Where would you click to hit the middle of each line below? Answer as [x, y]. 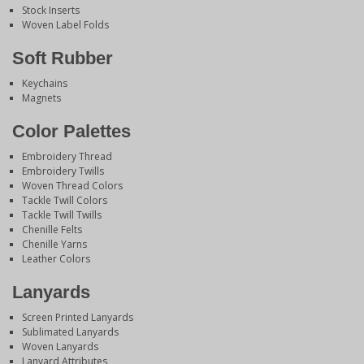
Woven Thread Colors [72, 186]
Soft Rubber [63, 58]
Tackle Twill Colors [65, 201]
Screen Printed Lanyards [78, 318]
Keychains [45, 84]
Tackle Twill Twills [62, 215]
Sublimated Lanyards [70, 332]
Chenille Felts [52, 230]
